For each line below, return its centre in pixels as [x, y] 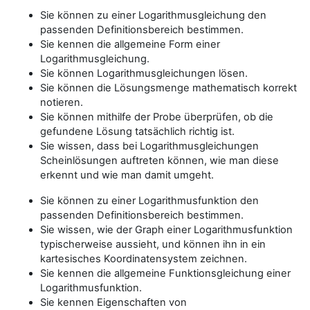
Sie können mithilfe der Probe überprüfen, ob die [157, 117]
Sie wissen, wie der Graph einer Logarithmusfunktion [166, 229]
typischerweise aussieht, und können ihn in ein [153, 244]
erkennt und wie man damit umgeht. [127, 175]
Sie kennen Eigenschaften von [113, 302]
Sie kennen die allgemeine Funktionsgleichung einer [165, 273]
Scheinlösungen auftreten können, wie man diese [159, 160]
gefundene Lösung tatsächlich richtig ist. [137, 131]
